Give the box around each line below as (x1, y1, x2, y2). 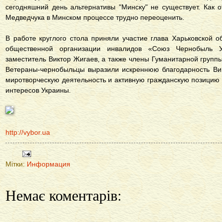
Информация (27, 161, 70, 168)
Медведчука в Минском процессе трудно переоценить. (5, 13, 184, 22)
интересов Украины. (5, 86, 73, 95)
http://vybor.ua (5, 128, 50, 137)
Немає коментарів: (5, 185, 121, 205)
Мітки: (5, 161, 27, 168)
